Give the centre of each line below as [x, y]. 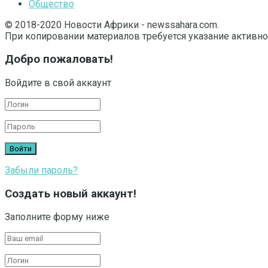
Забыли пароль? [41, 170]
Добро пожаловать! [59, 60]
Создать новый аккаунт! [71, 194]
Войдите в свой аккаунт [58, 83]
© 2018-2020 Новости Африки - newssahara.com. [112, 25]
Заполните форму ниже [57, 217]
